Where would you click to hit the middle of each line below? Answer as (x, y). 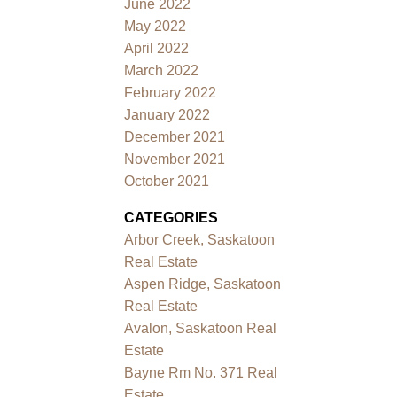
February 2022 (171, 92)
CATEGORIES (171, 217)
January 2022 (167, 114)
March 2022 (162, 70)
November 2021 (175, 159)
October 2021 (167, 181)
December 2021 (175, 136)
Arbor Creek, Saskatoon (200, 239)
